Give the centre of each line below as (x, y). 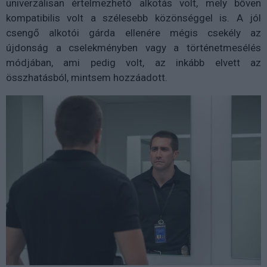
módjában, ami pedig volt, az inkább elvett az (133, 63)
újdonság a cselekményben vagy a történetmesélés (133, 48)
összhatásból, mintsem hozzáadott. (87, 77)
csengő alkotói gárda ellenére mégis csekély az (133, 33)
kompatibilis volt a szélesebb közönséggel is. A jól (133, 18)
